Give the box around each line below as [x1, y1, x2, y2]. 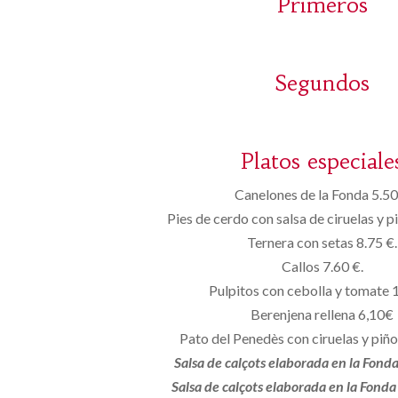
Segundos [275, 70, 370, 97]
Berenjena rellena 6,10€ [251, 306, 394, 322]
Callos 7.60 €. [281, 258, 363, 275]
